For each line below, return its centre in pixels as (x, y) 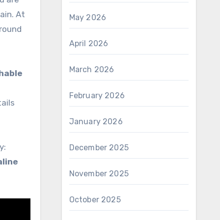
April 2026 (89, 43)
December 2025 (99, 148)
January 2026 (96, 122)
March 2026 (92, 69)
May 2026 (88, 17)
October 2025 (95, 200)
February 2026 (97, 96)
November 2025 (99, 174)
